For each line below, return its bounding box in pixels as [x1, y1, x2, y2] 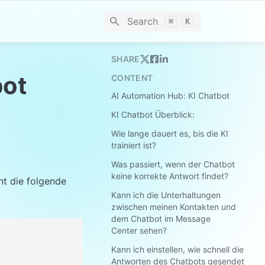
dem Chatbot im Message [111, 214, 211, 224]
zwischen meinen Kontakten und [111, 202, 236, 212]
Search [127, 15, 158, 27]
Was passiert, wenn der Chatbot [111, 159, 235, 169]
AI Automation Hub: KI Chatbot [111, 91, 230, 101]
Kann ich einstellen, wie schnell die [111, 244, 244, 254]
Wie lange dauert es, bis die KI [111, 128, 228, 138]
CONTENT [111, 73, 153, 83]
